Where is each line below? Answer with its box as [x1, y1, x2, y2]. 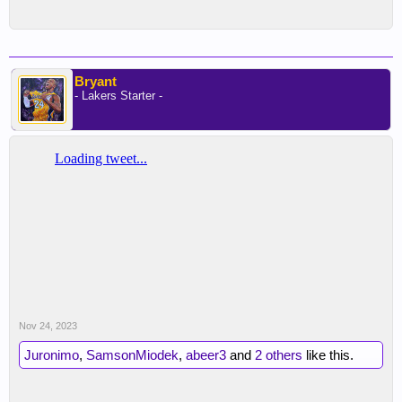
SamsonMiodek [86, 347, 179, 363]
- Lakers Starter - [74, 89, 162, 102]
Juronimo [24, 347, 79, 363]
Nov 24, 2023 [19, 320, 77, 331]
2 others [255, 347, 302, 363]
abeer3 [186, 347, 226, 363]
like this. [302, 347, 354, 363]
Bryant [74, 74, 117, 89]
